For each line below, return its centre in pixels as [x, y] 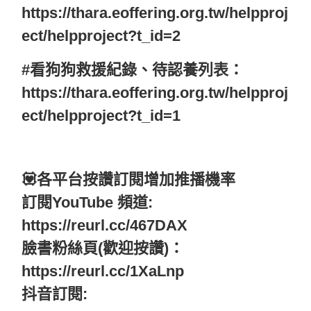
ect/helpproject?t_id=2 [101, 36]
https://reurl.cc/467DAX [104, 226]
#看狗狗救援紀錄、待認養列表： [133, 70]
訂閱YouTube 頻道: [87, 203]
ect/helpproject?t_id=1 [101, 116]
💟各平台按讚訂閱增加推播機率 [128, 180]
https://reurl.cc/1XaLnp [103, 271]
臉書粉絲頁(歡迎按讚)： [103, 249]
